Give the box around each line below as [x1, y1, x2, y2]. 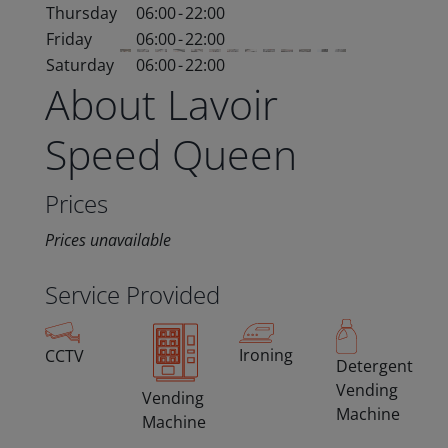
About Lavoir [44, 76, 278, 133]
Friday [45, 28, 92, 51]
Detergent [335, 355, 413, 378]
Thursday [45, 2, 117, 25]
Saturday [45, 54, 114, 77]
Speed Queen [44, 126, 297, 183]
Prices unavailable [44, 229, 171, 252]
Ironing [238, 344, 293, 367]
